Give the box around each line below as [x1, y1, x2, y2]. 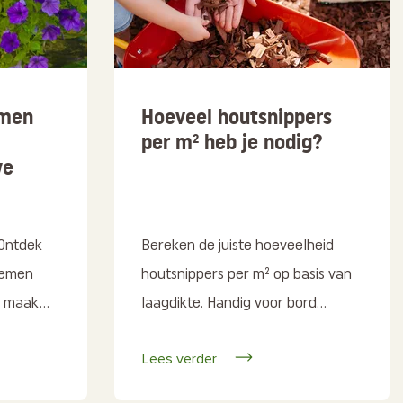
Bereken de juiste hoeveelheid [141, 237, 334, 255]
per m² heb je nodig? [141, 128, 323, 155]
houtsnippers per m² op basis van [141, 265, 352, 283]
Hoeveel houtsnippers [141, 103, 332, 130]
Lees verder [142, 351, 217, 366]
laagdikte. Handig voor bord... [141, 294, 327, 312]
